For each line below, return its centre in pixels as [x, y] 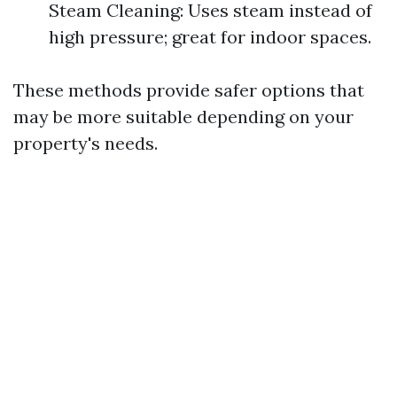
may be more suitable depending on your [183, 117]
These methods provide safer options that [189, 90]
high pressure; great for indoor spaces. [210, 37]
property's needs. [86, 143]
